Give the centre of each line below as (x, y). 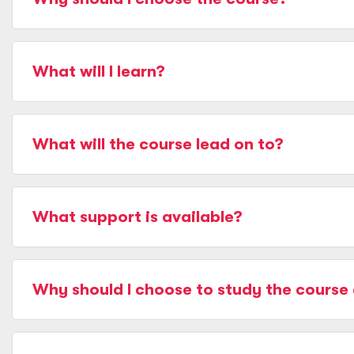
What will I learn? (99, 72)
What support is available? (137, 217)
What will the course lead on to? (158, 144)
